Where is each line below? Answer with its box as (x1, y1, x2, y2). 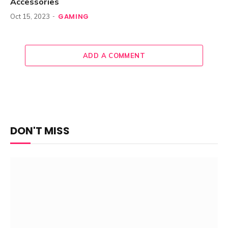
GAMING (58, 12, 89, 22)
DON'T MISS (10, 124, 70, 138)
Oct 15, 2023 (10, 12, 50, 21)
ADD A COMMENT (82, 51, 146, 60)
